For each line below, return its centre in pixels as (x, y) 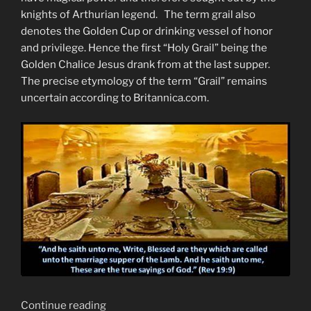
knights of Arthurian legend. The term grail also (138, 15)
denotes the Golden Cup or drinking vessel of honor (147, 32)
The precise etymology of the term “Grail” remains (144, 82)
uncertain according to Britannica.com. (115, 98)
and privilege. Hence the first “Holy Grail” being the (144, 48)
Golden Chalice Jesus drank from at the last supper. (146, 65)
